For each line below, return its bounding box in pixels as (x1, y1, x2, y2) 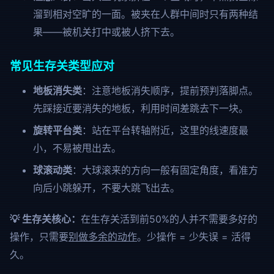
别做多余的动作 (68, 231, 137, 243)
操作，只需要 (10, 231, 68, 243)
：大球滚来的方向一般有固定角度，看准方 (72, 164, 258, 176)
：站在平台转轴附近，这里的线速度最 (81, 124, 248, 136)
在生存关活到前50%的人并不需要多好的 (81, 213, 257, 225)
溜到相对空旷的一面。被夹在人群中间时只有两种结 (32, 8, 258, 20)
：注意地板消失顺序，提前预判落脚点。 (81, 84, 258, 97)
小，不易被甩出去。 (32, 142, 121, 154)
